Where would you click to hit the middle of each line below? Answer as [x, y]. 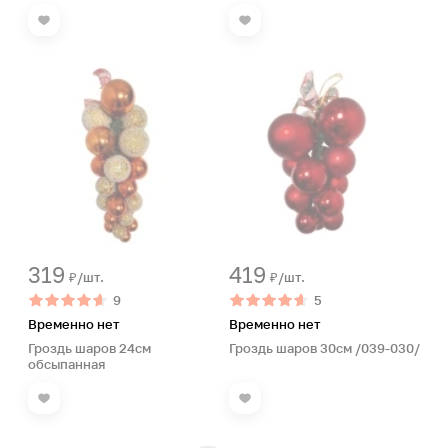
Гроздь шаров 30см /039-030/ [324, 348]
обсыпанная [66, 364]
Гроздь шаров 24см [89, 348]
